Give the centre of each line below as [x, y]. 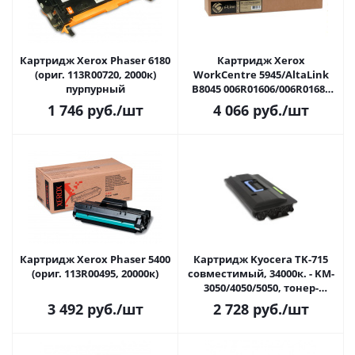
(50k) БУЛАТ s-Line [261, 103]
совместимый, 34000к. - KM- [261, 273]
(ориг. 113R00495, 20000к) [95, 273]
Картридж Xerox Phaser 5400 [95, 259]
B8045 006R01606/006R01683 [261, 89]
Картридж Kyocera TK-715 [261, 259]
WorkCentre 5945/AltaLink [261, 74]
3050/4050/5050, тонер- [261, 288]
